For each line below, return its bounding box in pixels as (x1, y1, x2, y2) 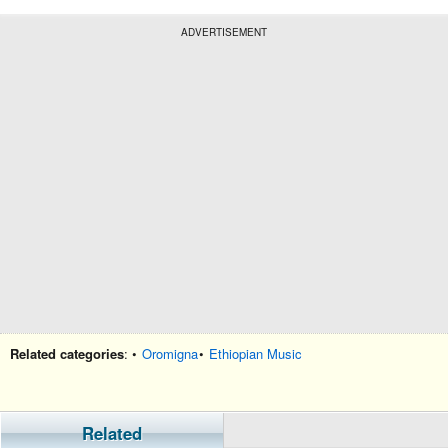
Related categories (10, 344, 124, 363)
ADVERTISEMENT (181, 25, 267, 39)
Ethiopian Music (209, 344, 302, 363)
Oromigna (142, 344, 198, 363)
